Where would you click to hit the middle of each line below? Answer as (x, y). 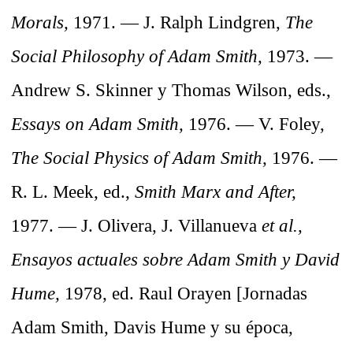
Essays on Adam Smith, (97, 124)
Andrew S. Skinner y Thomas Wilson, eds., (171, 90)
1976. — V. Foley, (254, 124)
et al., (282, 226)
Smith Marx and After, (216, 192)
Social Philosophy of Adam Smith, (137, 56)
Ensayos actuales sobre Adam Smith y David (175, 260)
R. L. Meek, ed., (73, 192)
